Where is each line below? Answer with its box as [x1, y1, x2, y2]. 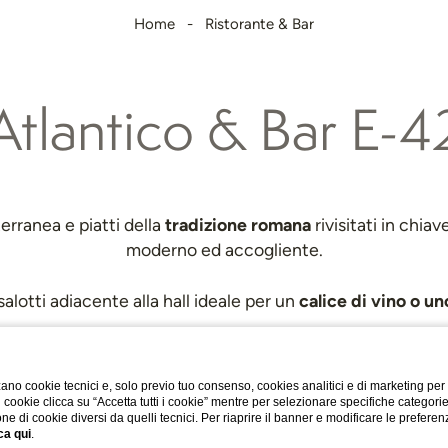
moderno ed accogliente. [125, 239, 323, 260]
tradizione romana [164, 213, 311, 235]
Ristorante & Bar [205, 14, 314, 32]
